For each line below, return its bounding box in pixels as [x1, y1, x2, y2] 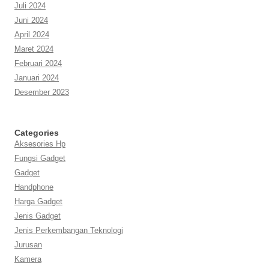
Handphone [14, 182, 53, 192]
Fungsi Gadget [14, 153, 65, 163]
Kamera [14, 254, 41, 264]
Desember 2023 [14, 87, 69, 97]
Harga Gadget [14, 196, 62, 206]
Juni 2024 [14, 15, 48, 25]
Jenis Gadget [14, 211, 61, 220]
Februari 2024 [14, 58, 62, 68]
